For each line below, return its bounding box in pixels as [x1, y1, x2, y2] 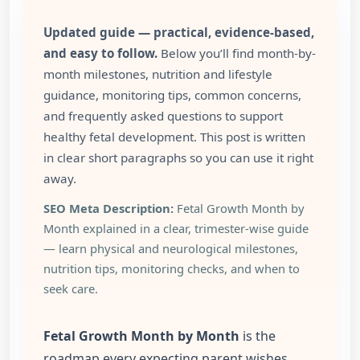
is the [239, 327, 276, 346]
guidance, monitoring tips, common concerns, [43, 87, 301, 104]
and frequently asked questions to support [43, 108, 283, 125]
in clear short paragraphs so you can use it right [43, 149, 313, 166]
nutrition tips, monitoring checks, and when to [43, 260, 300, 277]
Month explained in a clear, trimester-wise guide [43, 220, 309, 237]
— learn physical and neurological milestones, [43, 240, 298, 257]
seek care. [43, 280, 98, 297]
